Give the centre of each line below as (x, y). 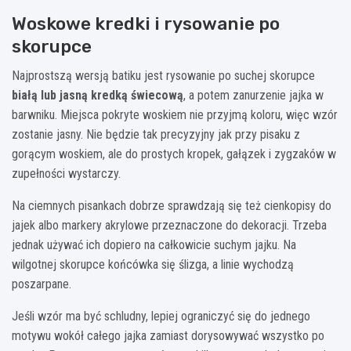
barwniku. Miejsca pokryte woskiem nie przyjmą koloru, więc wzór (175, 115)
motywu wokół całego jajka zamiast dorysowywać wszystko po (168, 336)
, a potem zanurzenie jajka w (253, 96)
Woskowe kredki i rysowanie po (146, 24)
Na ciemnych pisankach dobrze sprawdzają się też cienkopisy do (172, 206)
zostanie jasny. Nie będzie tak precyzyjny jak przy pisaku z (156, 135)
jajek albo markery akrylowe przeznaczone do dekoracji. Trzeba (169, 226)
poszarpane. (42, 284)
